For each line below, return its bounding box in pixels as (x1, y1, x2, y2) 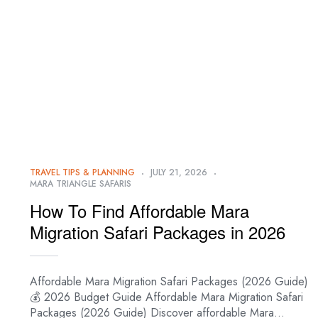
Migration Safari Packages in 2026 (30, 219, 285, 245)
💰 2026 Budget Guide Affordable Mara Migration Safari (30, 289, 303, 306)
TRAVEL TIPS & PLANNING (30, 166, 135, 180)
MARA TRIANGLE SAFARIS (30, 177, 131, 191)
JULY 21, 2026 (150, 166, 207, 180)
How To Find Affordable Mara (30, 198, 249, 224)
